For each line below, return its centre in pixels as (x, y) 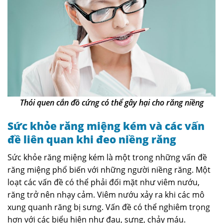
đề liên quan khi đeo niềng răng (92, 139)
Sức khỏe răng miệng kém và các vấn (106, 126)
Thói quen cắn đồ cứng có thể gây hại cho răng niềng (111, 102)
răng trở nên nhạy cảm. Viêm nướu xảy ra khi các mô (106, 195)
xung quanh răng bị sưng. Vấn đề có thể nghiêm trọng (109, 207)
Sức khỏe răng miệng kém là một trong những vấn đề (107, 158)
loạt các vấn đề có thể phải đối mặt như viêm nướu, (104, 182)
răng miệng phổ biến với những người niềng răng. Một (109, 170)
